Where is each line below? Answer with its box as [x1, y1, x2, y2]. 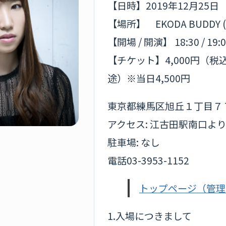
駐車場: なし [107, 135, 160, 149]
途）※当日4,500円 [107, 71, 190, 85]
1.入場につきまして [107, 208, 192, 222]
